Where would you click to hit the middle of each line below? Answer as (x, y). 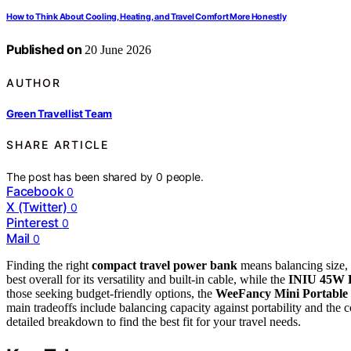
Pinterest (33, 222)
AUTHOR (34, 82)
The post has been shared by (81, 176)
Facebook (35, 191)
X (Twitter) (37, 206)
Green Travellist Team (60, 113)
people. (185, 176)
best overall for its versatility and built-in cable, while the (147, 279)
